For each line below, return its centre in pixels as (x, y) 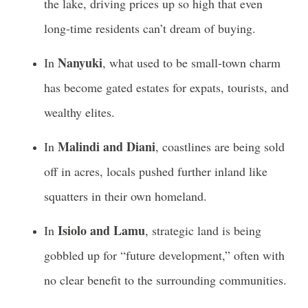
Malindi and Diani (107, 146)
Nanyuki (80, 63)
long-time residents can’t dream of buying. (152, 28)
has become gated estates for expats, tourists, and (166, 87)
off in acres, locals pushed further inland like (156, 171)
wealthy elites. (81, 112)
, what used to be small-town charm (191, 63)
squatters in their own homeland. (128, 196)
